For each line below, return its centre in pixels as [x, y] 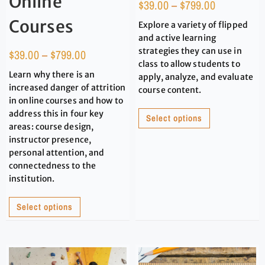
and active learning [177, 38]
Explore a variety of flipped [193, 25]
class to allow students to [189, 64]
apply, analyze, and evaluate [196, 77]
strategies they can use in [190, 51]
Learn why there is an [52, 75]
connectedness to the [52, 166]
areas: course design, [51, 127]
